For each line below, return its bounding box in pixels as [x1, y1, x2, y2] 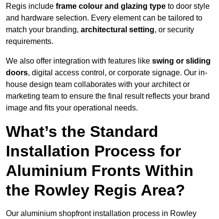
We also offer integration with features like [6, 57, 152, 66]
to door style [166, 2, 210, 11]
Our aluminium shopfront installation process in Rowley [6, 209, 197, 218]
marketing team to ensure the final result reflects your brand [6, 92, 210, 101]
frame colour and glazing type [56, 2, 166, 11]
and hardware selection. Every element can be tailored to [6, 14, 202, 22]
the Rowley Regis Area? [6, 181, 185, 199]
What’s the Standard [6, 123, 158, 141]
